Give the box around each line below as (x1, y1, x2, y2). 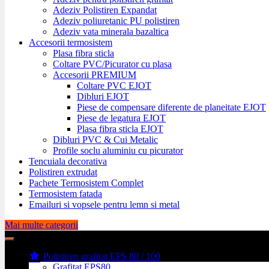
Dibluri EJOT (77, 91, 129, 101)
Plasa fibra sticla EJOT (77, 123, 163, 134)
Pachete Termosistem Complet (29, 177, 144, 188)
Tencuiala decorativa (29, 156, 107, 166)
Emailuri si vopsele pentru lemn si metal (29, 199, 180, 210)
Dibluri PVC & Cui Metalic (53, 134, 158, 145)
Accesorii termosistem (29, 37, 112, 47)
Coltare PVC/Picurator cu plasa (53, 58, 172, 69)
